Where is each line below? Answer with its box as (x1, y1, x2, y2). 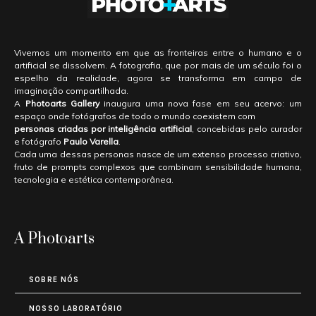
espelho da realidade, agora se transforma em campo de (14, 72, 302, 83)
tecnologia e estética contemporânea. (14, 174, 174, 185)
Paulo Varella (63, 135, 119, 147)
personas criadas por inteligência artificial (14, 123, 192, 134)
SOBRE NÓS (29, 274, 80, 284)
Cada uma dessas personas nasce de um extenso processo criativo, (14, 148, 302, 159)
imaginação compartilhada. (14, 85, 129, 96)
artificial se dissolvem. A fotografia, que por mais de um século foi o (14, 59, 302, 71)
